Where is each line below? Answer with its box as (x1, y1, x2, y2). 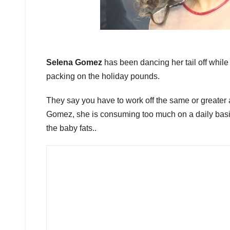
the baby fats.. (46, 124, 97, 133)
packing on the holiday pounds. (46, 72, 160, 81)
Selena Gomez (46, 58, 102, 67)
